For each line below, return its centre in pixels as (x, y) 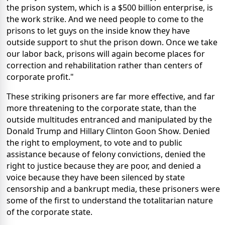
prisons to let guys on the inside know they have (98, 31)
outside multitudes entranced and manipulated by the (109, 120)
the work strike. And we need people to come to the (105, 19)
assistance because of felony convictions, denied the (106, 154)
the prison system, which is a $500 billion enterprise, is (110, 8)
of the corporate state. (49, 212)
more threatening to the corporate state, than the (101, 108)
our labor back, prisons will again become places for (106, 54)
